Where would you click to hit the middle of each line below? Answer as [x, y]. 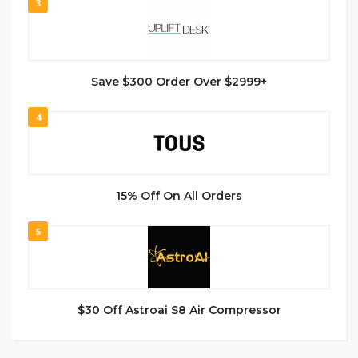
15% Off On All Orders [179, 195]
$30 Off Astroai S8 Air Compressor [179, 310]
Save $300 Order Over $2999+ [179, 81]
